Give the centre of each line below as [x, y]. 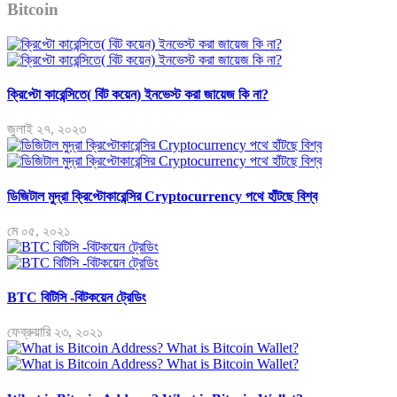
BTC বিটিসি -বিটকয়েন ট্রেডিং [77, 298]
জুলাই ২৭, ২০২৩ [47, 129]
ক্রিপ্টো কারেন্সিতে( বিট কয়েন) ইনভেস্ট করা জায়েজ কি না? [138, 95]
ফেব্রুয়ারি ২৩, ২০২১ [55, 332]
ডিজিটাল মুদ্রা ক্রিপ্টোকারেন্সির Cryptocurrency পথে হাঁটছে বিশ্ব [162, 196]
